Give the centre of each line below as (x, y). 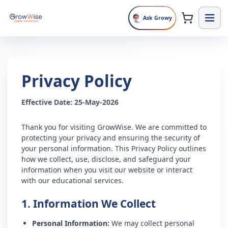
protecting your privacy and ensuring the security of (111, 138)
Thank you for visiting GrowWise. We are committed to (114, 127)
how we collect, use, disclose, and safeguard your (106, 159)
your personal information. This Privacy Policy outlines (114, 148)
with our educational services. (73, 180)
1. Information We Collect (89, 204)
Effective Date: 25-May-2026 (70, 102)
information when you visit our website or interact (107, 170)
